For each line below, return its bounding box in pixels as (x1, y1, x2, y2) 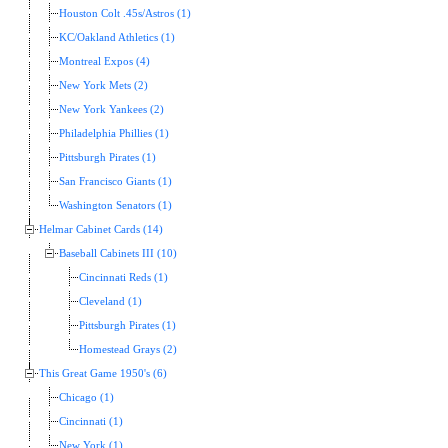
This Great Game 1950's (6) (39, 368, 167, 380)
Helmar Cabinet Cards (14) (39, 224, 163, 236)
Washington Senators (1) (59, 200, 172, 212)
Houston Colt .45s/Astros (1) (59, 8, 191, 20)
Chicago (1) (59, 392, 114, 404)
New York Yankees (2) (59, 104, 164, 116)
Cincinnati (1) (59, 416, 123, 428)
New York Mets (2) (59, 80, 148, 92)
